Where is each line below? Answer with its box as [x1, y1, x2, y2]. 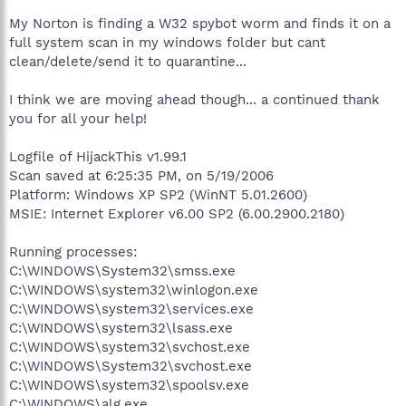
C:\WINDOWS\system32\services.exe [9, 300, 254, 317]
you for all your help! [9, 110, 147, 127]
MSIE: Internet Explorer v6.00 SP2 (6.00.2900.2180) [9, 205, 344, 222]
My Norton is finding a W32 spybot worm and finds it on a [9, 14, 391, 32]
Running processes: [9, 243, 137, 260]
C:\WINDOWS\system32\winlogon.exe [9, 281, 258, 298]
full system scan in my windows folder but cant [9, 34, 325, 51]
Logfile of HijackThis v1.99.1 [9, 148, 187, 165]
